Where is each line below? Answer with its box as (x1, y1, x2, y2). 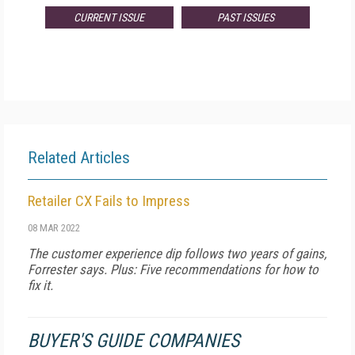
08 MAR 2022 (28, 222, 80, 234)
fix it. (28, 277, 53, 293)
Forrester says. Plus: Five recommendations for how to (28, 261, 319, 277)
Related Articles (28, 148, 130, 167)
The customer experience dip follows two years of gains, (28, 246, 326, 261)
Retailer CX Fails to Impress (28, 192, 190, 210)
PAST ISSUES (217, 11, 275, 24)
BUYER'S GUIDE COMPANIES (28, 330, 239, 352)
